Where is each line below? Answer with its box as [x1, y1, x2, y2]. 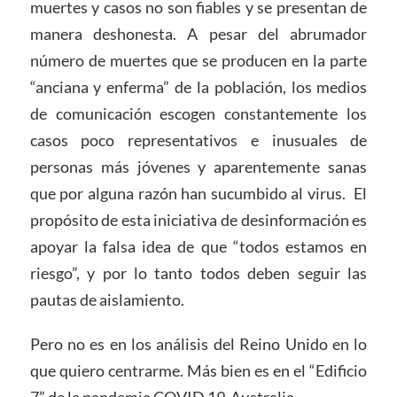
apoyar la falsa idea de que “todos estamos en [29, 237, 368, 257]
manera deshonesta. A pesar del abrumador [29, 24, 368, 44]
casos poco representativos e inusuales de [29, 130, 368, 151]
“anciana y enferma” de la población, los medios [29, 77, 368, 97]
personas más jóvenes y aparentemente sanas [29, 157, 368, 177]
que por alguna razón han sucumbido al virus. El [29, 183, 368, 204]
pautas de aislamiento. [29, 290, 184, 310]
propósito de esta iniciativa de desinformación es [29, 210, 368, 230]
